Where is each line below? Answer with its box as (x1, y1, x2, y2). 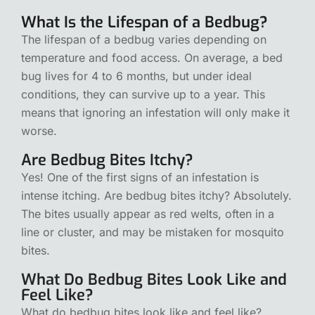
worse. (21, 123, 57, 138)
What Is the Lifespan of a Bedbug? (21, 11, 268, 32)
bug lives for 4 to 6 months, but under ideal (21, 68, 252, 83)
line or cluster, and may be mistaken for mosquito (21, 224, 284, 239)
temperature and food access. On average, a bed (21, 50, 283, 65)
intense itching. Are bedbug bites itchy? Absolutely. (21, 188, 292, 202)
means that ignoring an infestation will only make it (21, 105, 290, 120)
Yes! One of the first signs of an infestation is (21, 169, 259, 184)
